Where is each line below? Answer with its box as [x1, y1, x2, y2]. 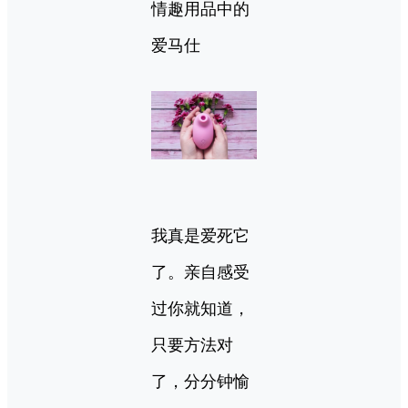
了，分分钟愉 [151, 372, 250, 392]
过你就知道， [151, 300, 250, 319]
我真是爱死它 [151, 227, 250, 246]
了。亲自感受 [151, 263, 250, 282]
